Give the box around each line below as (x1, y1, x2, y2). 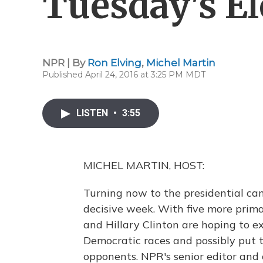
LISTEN (76, 107, 110, 119)
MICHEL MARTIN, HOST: (83, 159, 204, 172)
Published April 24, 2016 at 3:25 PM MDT (42, 69, 205, 80)
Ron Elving (87, 57, 141, 69)
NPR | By (42, 57, 87, 69)
